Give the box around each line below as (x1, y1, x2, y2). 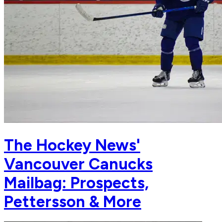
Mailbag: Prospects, (4, 173, 149, 192)
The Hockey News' (4, 135, 140, 155)
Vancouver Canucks (4, 154, 153, 173)
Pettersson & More (4, 192, 141, 211)
